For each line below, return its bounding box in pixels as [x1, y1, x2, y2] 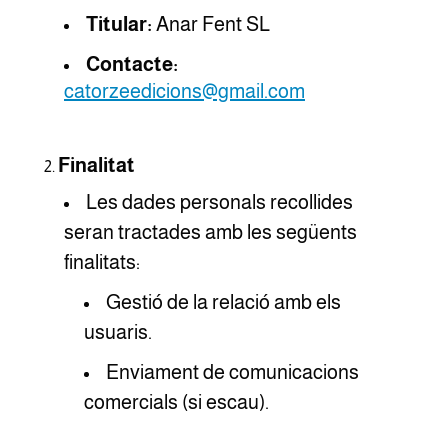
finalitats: [64, 251, 140, 273]
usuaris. [84, 321, 152, 343]
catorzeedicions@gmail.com [64, 80, 305, 102]
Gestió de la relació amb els [106, 291, 341, 313]
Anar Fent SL [152, 13, 270, 35]
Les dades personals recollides [86, 191, 353, 213]
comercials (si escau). [84, 391, 269, 413]
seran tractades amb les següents [64, 221, 357, 243]
